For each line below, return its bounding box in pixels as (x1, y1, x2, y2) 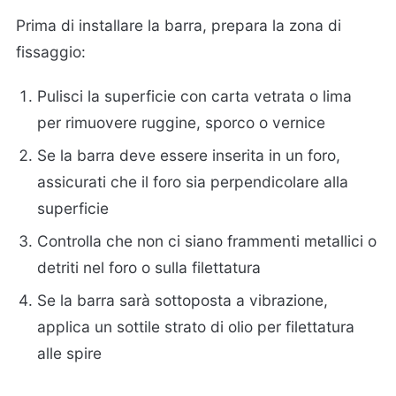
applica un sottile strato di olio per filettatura (37, 317, 355, 337)
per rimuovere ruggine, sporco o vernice (37, 113, 326, 133)
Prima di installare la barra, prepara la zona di (16, 15, 341, 34)
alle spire (37, 344, 103, 363)
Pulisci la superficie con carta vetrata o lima (37, 87, 353, 106)
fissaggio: (16, 42, 86, 61)
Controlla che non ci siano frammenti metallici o (37, 232, 377, 251)
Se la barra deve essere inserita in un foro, (37, 146, 341, 165)
